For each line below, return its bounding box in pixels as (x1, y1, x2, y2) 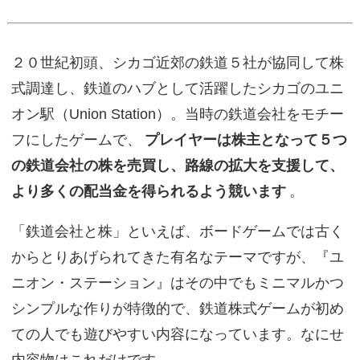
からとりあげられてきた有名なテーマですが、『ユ (10, 248, 344, 266)
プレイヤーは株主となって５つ (144, 131, 347, 149)
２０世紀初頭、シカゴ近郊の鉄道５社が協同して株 (10, 54, 344, 72)
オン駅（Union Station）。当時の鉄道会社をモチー (10, 105, 344, 123)
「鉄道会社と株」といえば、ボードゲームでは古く (10, 223, 344, 240)
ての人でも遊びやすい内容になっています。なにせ (10, 325, 344, 343)
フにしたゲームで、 (10, 131, 141, 149)
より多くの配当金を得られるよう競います (10, 182, 286, 200)
